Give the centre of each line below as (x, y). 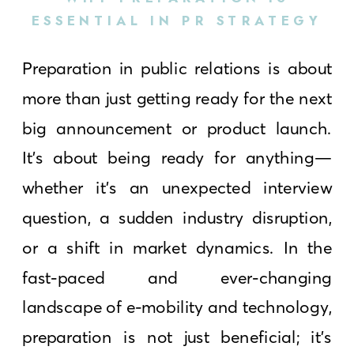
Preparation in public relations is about (177, 68)
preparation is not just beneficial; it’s (177, 337)
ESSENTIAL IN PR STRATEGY (177, 21)
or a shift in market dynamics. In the (177, 247)
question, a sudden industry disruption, (177, 217)
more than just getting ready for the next (177, 98)
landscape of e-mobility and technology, (177, 307)
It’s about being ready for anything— (177, 158)
